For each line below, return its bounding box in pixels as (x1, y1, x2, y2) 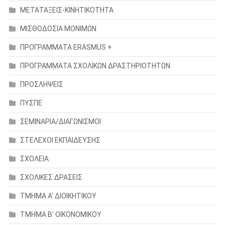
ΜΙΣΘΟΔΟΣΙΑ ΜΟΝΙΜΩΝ (20, 25, 96, 33)
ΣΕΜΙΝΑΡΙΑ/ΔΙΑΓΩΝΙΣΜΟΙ (20, 118, 101, 126)
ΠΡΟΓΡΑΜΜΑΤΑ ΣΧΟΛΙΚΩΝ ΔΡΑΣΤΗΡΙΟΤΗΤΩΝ (20, 62, 170, 70)
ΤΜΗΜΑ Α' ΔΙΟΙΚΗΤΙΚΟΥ (20, 192, 96, 200)
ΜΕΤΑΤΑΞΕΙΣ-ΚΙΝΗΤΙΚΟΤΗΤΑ (20, 6, 114, 15)
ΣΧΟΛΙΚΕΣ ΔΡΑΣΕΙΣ (20, 173, 82, 182)
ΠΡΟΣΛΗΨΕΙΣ (20, 80, 63, 89)
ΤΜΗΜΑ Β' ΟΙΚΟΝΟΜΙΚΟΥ (20, 210, 101, 219)
